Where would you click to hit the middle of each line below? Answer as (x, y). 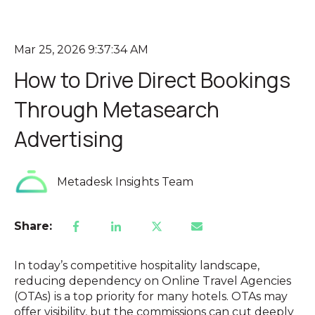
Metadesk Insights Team (126, 182)
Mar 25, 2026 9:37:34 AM (81, 50)
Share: (33, 226)
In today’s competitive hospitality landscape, (137, 265)
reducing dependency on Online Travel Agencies (153, 281)
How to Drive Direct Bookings (152, 80)
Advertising (69, 139)
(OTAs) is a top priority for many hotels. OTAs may (151, 296)
